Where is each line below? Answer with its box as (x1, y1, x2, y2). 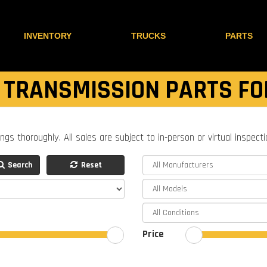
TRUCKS (131, 31, 166, 41)
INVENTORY (24, 31, 72, 41)
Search (6, 159, 32, 170)
